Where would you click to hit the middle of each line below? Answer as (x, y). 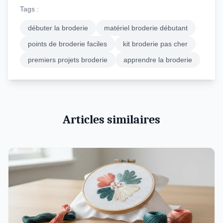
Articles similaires (111, 119)
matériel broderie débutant (146, 28)
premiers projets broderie (68, 60)
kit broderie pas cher (155, 44)
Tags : (29, 9)
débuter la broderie (58, 28)
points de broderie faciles (67, 44)
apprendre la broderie (158, 60)
